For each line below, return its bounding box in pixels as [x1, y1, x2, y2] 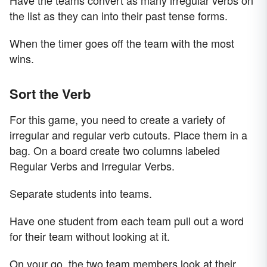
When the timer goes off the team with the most [10, 35, 234, 51]
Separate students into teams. [10, 185, 152, 201]
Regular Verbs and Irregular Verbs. [10, 158, 175, 174]
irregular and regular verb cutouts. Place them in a [10, 127, 247, 143]
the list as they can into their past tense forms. [10, 8, 228, 24]
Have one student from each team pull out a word [10, 213, 244, 229]
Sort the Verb [10, 84, 91, 104]
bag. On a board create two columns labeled [10, 142, 220, 159]
